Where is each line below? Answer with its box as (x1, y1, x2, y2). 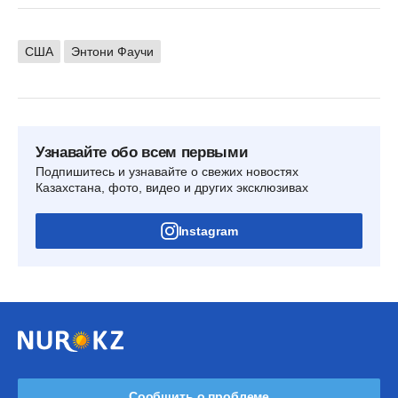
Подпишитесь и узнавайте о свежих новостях (36, 163, 298, 179)
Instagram (178, 223, 238, 238)
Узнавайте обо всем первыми (36, 143, 248, 161)
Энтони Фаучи (71, 44, 154, 59)
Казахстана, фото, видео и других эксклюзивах (36, 179, 308, 195)
